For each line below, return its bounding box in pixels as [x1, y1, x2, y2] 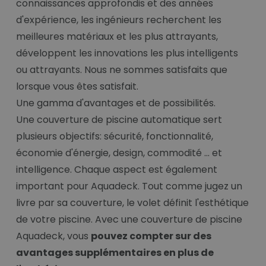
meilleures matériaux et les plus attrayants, [16, 30, 218, 44]
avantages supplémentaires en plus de [16, 246, 214, 260]
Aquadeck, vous [16, 229, 91, 243]
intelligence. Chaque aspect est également [16, 163, 217, 177]
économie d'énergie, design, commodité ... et [16, 146, 222, 160]
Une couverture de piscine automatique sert [16, 113, 222, 127]
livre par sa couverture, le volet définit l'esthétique [16, 196, 249, 210]
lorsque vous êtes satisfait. [16, 80, 138, 94]
